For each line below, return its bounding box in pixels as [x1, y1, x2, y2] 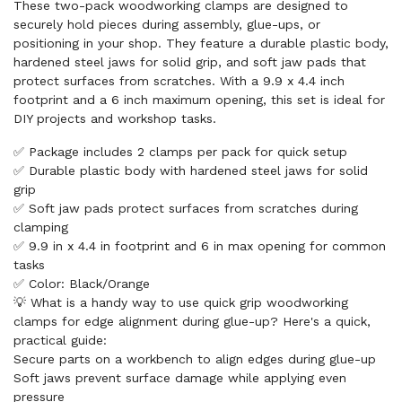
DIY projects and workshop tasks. [13, 111, 216, 126]
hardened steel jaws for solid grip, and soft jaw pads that [13, 55, 366, 69]
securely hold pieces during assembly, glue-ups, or [13, 17, 320, 31]
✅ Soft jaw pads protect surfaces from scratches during [13, 201, 358, 215]
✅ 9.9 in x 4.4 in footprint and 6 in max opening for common [13, 239, 386, 253]
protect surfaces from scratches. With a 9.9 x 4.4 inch [13, 74, 345, 88]
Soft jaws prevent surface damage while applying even [13, 371, 346, 385]
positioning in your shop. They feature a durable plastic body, [13, 36, 389, 50]
